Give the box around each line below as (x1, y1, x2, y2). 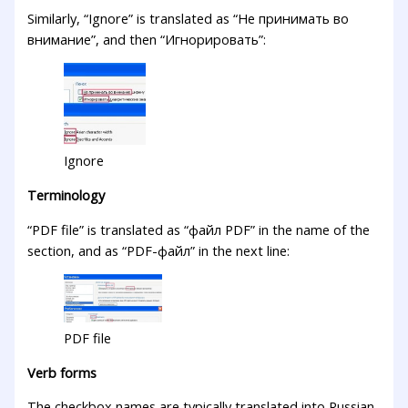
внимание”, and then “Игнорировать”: (27, 29, 267, 48)
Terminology (27, 185, 106, 204)
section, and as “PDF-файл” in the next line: (27, 240, 291, 260)
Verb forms (27, 362, 97, 382)
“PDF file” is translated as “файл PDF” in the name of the (27, 219, 371, 239)
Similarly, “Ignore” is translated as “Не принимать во (27, 8, 350, 27)
